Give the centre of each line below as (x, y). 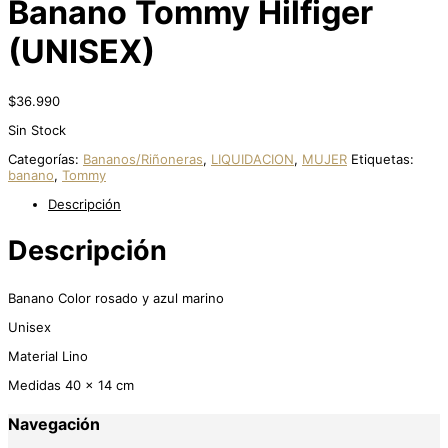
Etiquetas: (382, 158)
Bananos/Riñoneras (143, 158)
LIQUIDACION (252, 158)
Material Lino (48, 355)
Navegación (54, 423)
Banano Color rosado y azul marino (116, 297)
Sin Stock (37, 129)
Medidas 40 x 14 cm (71, 384)
